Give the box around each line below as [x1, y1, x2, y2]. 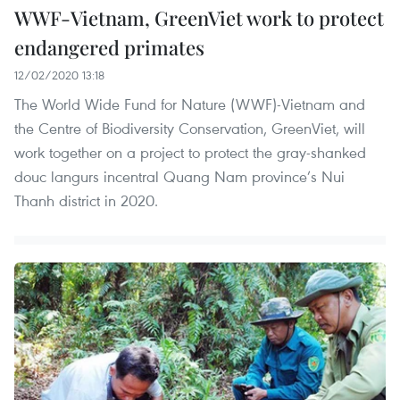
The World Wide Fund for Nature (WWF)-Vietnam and [14, 93, 365, 114]
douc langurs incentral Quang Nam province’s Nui [14, 165, 345, 187]
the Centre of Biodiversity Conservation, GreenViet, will [14, 117, 365, 138]
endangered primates [14, 33, 204, 61]
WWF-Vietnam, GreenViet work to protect [14, 4, 384, 31]
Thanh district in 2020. [14, 189, 158, 211]
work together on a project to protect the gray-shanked [14, 141, 366, 162]
